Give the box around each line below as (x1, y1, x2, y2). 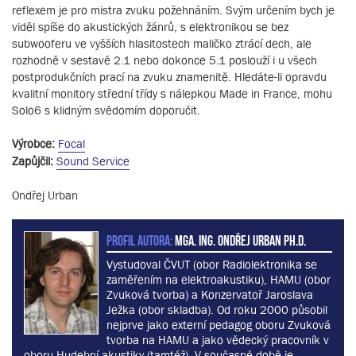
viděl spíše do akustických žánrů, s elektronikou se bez (12, 20, 288, 34)
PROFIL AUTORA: (106, 232, 172, 247)
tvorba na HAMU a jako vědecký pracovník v (106, 333, 329, 347)
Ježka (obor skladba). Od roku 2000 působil (106, 303, 327, 317)
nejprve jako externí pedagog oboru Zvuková (106, 318, 331, 332)
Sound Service (56, 154, 130, 168)
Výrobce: (12, 137, 55, 151)
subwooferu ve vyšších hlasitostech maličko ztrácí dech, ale (12, 37, 311, 51)
